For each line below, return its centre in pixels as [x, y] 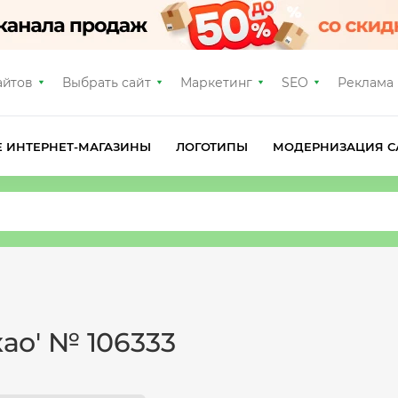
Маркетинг [216, 83]
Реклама [365, 83]
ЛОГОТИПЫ [212, 146]
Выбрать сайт [107, 83]
